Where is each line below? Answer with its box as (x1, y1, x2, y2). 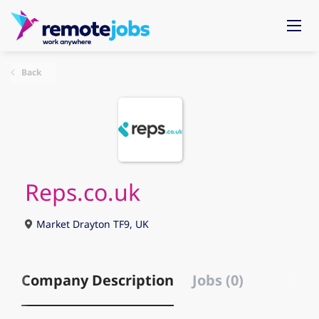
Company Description (21, 271, 174, 290)
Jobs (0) (192, 271, 244, 290)
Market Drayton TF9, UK (33, 217, 149, 231)
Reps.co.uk (25, 177, 140, 207)
